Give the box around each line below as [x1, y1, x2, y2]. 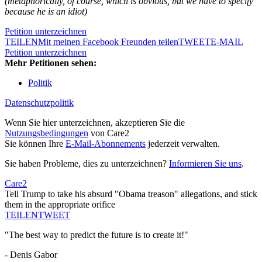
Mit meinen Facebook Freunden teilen [38, 37, 178, 47]
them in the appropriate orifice [5, 199, 115, 210]
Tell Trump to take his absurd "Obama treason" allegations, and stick [5, 189, 257, 199]
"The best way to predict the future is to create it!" [5, 230, 188, 240]
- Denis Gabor [5, 250, 57, 260]
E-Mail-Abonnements [65, 139, 146, 149]
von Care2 [88, 128, 129, 139]
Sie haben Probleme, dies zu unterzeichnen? [5, 158, 169, 169]
